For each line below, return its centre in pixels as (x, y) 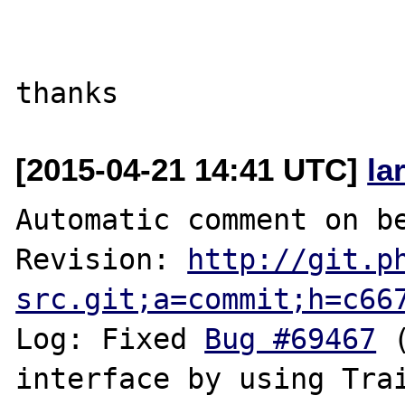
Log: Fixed (110, 339)
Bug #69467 (291, 339)
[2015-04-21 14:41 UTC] (192, 169)
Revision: (102, 259)
